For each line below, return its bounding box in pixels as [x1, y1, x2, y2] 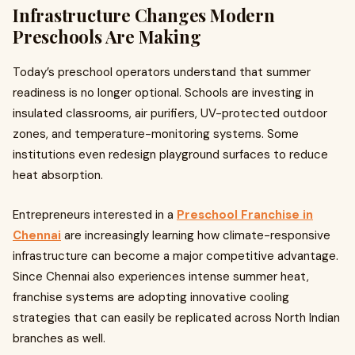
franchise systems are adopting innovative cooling [13, 289, 289, 305]
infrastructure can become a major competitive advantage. [13, 248, 338, 264]
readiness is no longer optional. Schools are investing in [13, 85, 314, 101]
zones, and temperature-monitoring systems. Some [13, 126, 299, 142]
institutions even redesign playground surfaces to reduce [13, 147, 328, 162]
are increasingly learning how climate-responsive [61, 227, 330, 243]
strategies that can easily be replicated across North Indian [13, 310, 340, 326]
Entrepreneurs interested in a [13, 207, 177, 223]
